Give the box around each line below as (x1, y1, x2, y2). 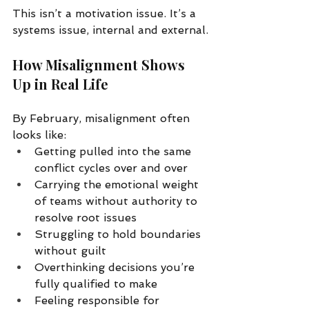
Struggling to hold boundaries (34, 227, 204, 241)
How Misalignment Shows (12, 54, 188, 74)
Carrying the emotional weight (34, 177, 202, 191)
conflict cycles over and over (34, 161, 188, 175)
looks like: (12, 128, 66, 141)
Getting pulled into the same (34, 144, 195, 158)
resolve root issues (34, 210, 137, 224)
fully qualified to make (34, 277, 157, 290)
